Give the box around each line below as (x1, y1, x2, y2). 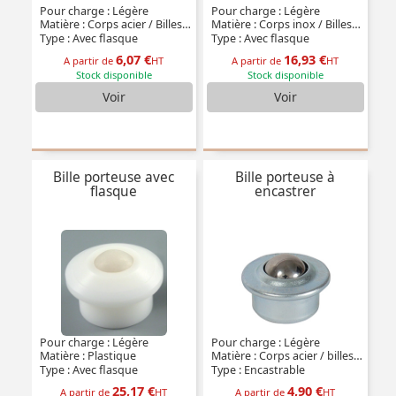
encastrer (255, 182, 316, 202)
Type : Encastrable (208, 362, 305, 378)
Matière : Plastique (36, 348, 136, 364)
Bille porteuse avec (53, 168, 175, 187)
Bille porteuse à (235, 168, 336, 187)
